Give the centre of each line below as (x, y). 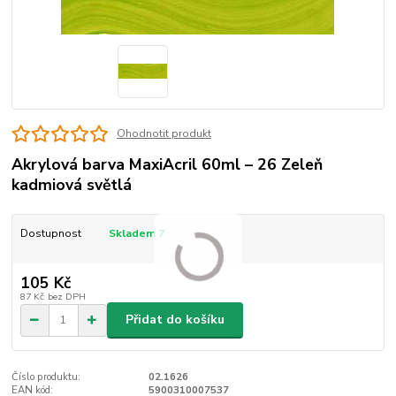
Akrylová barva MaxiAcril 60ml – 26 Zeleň (168, 164)
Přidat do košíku (175, 320)
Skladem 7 (137, 233)
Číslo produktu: (46, 377)
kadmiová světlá (72, 184)
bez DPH (66, 296)
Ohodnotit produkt (164, 134)
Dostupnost (50, 233)
